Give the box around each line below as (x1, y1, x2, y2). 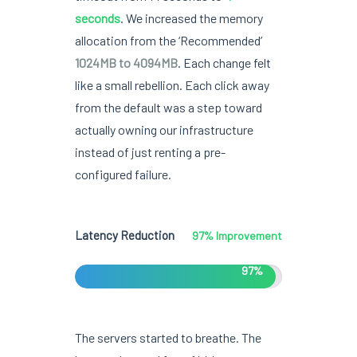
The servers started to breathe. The (74, 329, 261, 345)
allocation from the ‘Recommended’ (74, 32, 262, 48)
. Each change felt (177, 54, 271, 70)
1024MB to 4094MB (74, 54, 178, 70)
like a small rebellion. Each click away (74, 76, 269, 92)
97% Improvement (192, 228, 283, 242)
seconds (74, 10, 120, 25)
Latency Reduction (74, 227, 175, 242)
